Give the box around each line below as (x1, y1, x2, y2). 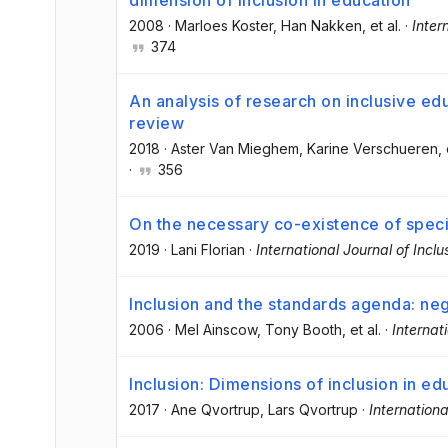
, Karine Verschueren (299, 139, 438, 157)
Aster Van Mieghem (171, 139, 299, 157)
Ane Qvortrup (171, 401, 260, 419)
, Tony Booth (257, 321, 342, 339)
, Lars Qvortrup (260, 401, 358, 419)
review (129, 112, 184, 133)
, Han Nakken (273, 16, 362, 34)
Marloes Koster (175, 16, 273, 34)
